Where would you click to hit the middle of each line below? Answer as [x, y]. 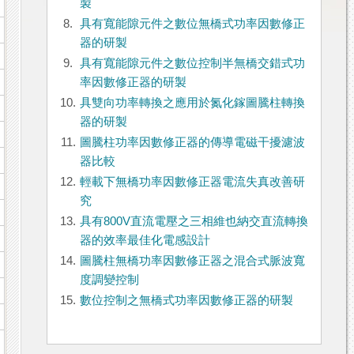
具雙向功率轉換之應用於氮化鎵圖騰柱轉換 [192, 103]
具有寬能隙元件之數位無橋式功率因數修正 [192, 24]
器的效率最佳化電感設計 [145, 241]
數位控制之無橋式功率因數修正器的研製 [186, 301]
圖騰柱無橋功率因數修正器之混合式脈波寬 [192, 261]
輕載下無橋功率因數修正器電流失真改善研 [192, 182]
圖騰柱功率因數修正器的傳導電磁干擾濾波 [192, 143]
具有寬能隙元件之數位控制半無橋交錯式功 [192, 64]
